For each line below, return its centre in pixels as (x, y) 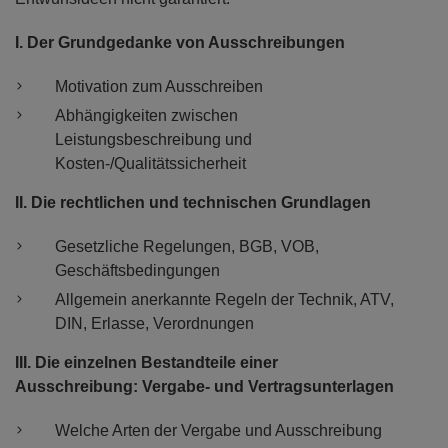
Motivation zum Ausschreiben (159, 87)
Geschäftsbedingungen (137, 271)
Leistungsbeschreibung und (153, 140)
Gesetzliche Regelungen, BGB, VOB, (187, 247)
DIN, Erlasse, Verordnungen (154, 324)
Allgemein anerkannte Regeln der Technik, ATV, (224, 300)
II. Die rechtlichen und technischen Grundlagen (193, 203)
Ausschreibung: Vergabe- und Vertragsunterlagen (204, 387)
